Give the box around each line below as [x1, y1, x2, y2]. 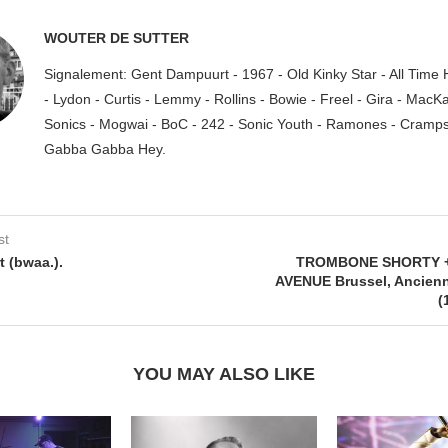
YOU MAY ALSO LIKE [133, 364, 315, 385]
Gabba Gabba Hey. [44, 141, 166, 158]
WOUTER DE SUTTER [44, 30, 189, 47]
